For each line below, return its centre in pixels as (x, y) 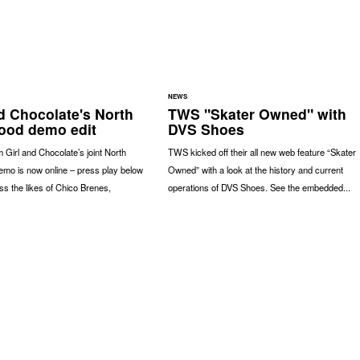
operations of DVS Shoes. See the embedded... (259, 187)
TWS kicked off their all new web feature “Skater (262, 151)
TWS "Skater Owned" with (257, 113)
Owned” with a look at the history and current (255, 169)
